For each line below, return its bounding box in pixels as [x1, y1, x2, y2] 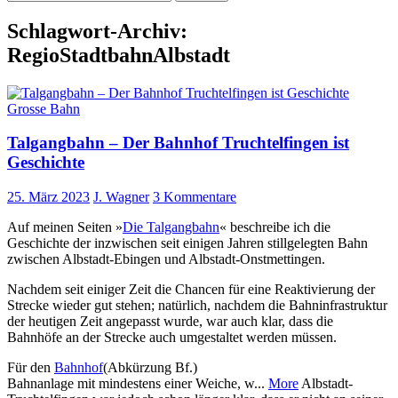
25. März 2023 [7, 189, 90, 205]
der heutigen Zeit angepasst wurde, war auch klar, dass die [7, 314, 333, 330]
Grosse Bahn [7, 100, 80, 116]
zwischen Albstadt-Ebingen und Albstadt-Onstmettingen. [7, 251, 325, 267]
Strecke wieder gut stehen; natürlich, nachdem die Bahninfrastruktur [7, 298, 387, 314]
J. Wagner [93, 189, 149, 205]
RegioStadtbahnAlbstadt [7, 43, 230, 67]
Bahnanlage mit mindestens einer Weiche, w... [7, 376, 268, 392]
